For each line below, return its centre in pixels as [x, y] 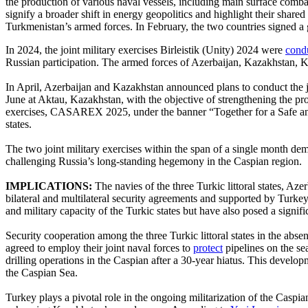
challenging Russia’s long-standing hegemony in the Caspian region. [154, 161]
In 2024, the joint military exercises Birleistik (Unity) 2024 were [145, 49]
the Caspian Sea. [42, 272]
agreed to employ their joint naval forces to [99, 247]
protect [208, 247]
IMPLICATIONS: [49, 186]
